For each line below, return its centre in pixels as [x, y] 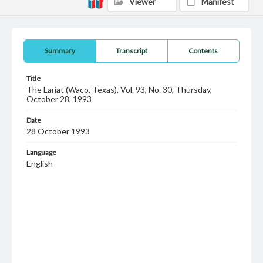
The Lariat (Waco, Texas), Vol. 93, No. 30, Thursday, [119, 90]
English [40, 163]
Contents [203, 51]
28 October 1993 [58, 131]
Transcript [132, 51]
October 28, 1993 [59, 99]
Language [41, 152]
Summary [60, 51]
